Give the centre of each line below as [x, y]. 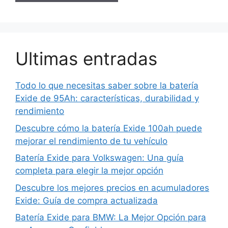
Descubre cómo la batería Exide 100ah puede [109, 128]
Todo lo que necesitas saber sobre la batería [107, 86]
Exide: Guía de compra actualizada [87, 200]
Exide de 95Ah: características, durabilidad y [107, 98]
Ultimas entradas [86, 59]
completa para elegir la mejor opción [89, 171]
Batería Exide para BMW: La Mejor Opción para [111, 218]
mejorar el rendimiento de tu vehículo [91, 141]
